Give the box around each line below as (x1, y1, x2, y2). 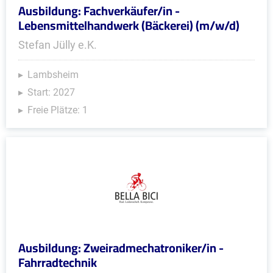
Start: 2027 (27, 87, 75, 98)
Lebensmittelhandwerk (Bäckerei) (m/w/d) (18, 14, 239, 37)
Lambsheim (27, 69, 79, 80)
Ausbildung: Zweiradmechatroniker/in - (18, 236, 224, 259)
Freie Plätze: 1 (27, 104, 88, 116)
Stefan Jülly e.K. (18, 38, 97, 51)
